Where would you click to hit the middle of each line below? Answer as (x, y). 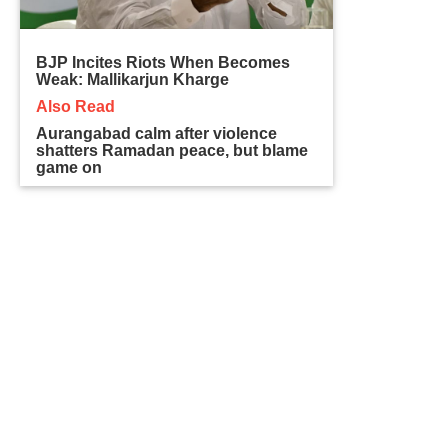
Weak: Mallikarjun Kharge (133, 79)
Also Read (76, 106)
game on (69, 167)
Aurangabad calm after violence (157, 133)
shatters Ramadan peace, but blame (172, 150)
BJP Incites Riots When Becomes (163, 62)
